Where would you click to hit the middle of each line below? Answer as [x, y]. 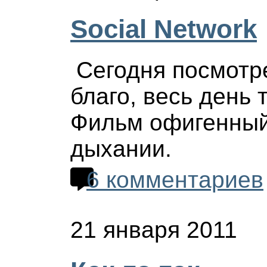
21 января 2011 [154, 230]
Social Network [164, 29]
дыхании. [121, 149]
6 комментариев [175, 180]
